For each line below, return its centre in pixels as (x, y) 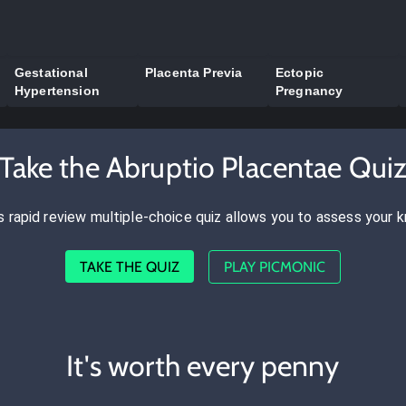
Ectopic (300, 72)
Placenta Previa (194, 72)
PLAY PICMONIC (275, 266)
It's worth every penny (203, 365)
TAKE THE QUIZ (130, 266)
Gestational (51, 72)
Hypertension (57, 90)
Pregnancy (309, 90)
